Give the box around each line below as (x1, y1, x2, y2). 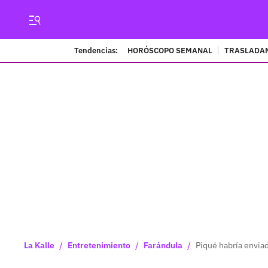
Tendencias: (74, 45, 118, 56)
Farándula (144, 240, 182, 251)
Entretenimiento (68, 240, 130, 251)
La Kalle (24, 240, 54, 251)
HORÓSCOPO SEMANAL (127, 45, 212, 56)
